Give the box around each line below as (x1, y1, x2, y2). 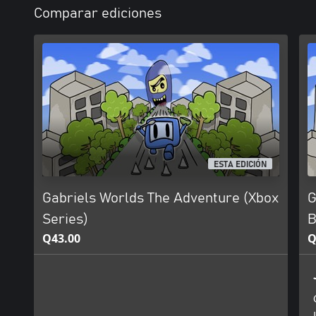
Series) (42, 212, 88, 226)
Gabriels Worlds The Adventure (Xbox (42, 191, 279, 205)
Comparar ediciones (34, 6, 162, 20)
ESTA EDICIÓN (214, 160, 267, 169)
